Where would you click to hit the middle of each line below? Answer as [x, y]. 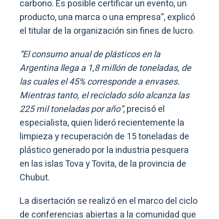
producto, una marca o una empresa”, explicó [107, 17]
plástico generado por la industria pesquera [104, 150]
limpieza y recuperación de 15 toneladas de [104, 136]
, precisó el [144, 109]
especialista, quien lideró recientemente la [102, 123]
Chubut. [35, 177]
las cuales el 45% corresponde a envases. [100, 82]
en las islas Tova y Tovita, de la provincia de [103, 164]
